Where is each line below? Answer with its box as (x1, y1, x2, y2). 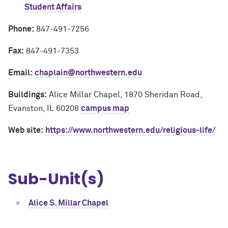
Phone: (8, 25, 34, 33)
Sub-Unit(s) (8, 168, 104, 190)
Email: (8, 69, 33, 77)
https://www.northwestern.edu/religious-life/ (45, 126, 215, 134)
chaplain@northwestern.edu (35, 69, 142, 77)
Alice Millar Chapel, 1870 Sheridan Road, (47, 91, 202, 99)
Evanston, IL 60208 (8, 104, 81, 112)
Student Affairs (24, 3, 81, 11)
